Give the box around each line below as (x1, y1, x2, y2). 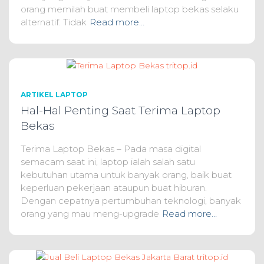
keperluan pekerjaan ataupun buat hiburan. (21, 182, 207, 193)
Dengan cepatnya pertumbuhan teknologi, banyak (21, 195, 241, 206)
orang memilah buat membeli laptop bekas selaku (21, 3, 239, 15)
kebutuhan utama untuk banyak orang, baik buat (21, 169, 232, 180)
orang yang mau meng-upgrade (21, 208, 159, 219)
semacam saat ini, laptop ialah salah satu (21, 156, 195, 167)
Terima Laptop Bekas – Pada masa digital (21, 143, 201, 154)
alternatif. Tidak (21, 16, 87, 28)
